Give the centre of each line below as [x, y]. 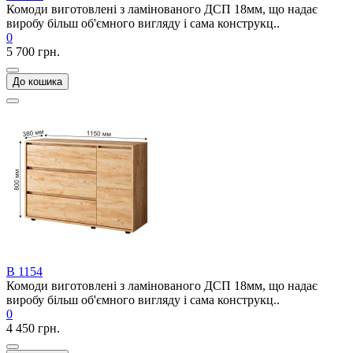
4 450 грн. [33, 328]
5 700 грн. [33, 52]
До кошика [37, 82]
